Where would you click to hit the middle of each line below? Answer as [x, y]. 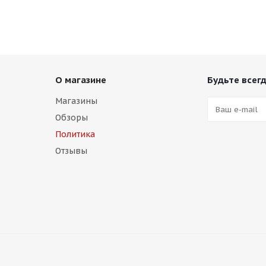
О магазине [81, 80]
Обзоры [72, 118]
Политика [75, 134]
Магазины [76, 101]
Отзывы [71, 151]
